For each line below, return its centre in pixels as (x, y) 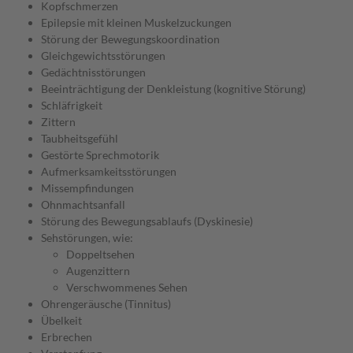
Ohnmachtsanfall (83, 205)
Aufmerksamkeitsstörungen (109, 172)
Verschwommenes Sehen (127, 288)
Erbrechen (67, 337)
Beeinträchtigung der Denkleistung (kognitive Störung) (173, 89)
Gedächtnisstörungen (93, 72)
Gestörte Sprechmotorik (100, 155)
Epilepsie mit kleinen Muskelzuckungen (136, 23)
